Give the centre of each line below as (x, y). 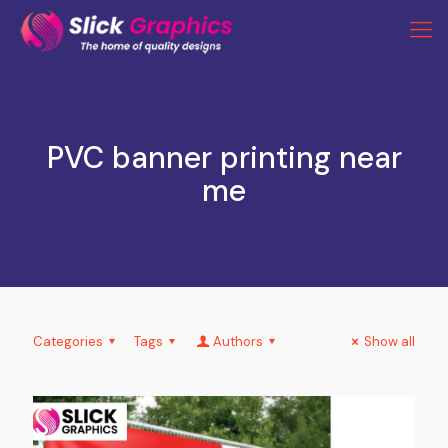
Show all (389, 341)
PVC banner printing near (224, 157)
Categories (68, 341)
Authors (237, 341)
